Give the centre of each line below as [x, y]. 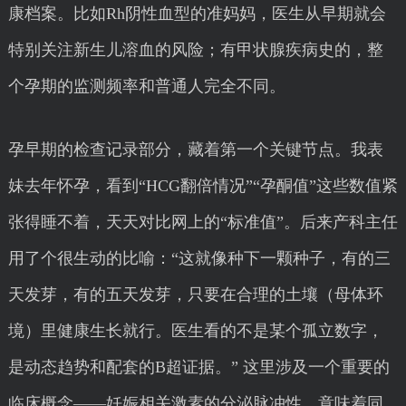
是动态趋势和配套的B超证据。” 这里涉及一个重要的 [198, 367]
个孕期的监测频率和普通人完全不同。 [146, 86]
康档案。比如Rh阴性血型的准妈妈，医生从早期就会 [197, 14]
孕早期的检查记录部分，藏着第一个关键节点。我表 [195, 150]
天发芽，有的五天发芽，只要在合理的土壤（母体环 [195, 295]
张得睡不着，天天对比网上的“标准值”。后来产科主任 [203, 222]
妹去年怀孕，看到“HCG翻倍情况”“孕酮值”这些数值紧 [203, 186]
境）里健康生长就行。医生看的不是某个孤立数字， [195, 331]
